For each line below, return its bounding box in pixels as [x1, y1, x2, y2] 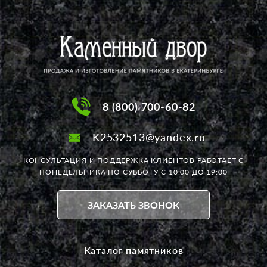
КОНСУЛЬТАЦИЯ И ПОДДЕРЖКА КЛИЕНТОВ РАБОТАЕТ [23, 156, 239, 165]
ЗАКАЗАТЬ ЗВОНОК [88, 198, 179, 210]
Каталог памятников [83, 244, 184, 256]
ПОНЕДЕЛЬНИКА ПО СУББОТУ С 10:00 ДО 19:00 [39, 167, 228, 177]
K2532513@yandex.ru [92, 131, 206, 144]
